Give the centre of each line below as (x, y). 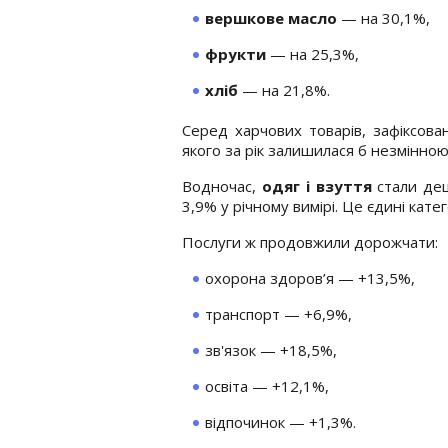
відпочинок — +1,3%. (280, 421)
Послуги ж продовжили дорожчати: (310, 241)
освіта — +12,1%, (267, 385)
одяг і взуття (316, 185)
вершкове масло (271, 17)
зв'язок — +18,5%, (271, 349)
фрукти (235, 53)
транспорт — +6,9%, (278, 313)
